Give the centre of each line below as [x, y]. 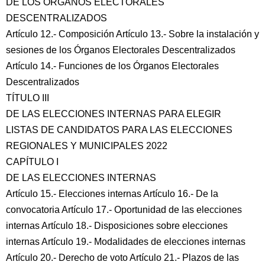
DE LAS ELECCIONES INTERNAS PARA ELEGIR [114, 114]
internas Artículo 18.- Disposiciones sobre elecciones [117, 226]
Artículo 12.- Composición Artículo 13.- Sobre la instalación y [132, 34]
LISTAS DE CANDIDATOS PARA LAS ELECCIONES [119, 130]
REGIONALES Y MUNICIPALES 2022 [87, 146]
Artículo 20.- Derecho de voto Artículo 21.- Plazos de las [122, 258]
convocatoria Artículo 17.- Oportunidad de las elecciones [124, 210]
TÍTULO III [28, 98]
